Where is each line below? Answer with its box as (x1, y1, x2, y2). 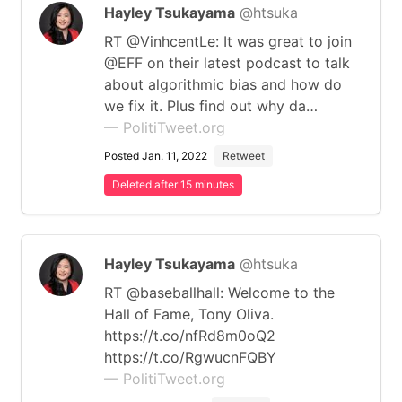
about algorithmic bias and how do (104, 75, 342, 93)
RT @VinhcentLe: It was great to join (104, 32, 352, 50)
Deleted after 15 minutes (112, 178, 234, 191)
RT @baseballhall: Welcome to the (104, 284, 335, 301)
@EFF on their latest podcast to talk (104, 54, 350, 72)
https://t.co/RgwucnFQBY (104, 348, 276, 366)
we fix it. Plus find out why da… (104, 97, 318, 115)
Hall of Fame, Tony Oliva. (104, 305, 274, 323)
